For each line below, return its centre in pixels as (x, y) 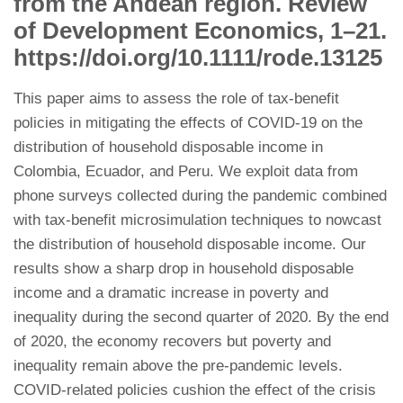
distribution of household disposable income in (168, 148)
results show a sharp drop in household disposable (184, 269)
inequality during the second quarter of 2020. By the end (201, 318)
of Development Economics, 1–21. (200, 31)
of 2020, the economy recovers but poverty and (172, 342)
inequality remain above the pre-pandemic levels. (178, 366)
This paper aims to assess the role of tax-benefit (176, 99)
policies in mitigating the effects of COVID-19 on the (188, 123)
